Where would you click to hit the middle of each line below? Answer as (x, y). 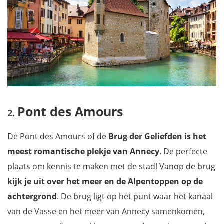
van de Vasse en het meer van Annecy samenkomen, (106, 212)
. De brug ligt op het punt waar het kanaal (135, 197)
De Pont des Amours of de (58, 137)
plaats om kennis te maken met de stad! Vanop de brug (111, 167)
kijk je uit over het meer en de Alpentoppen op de (105, 182)
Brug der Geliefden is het (157, 137)
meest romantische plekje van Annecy (83, 152)
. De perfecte (183, 152)
